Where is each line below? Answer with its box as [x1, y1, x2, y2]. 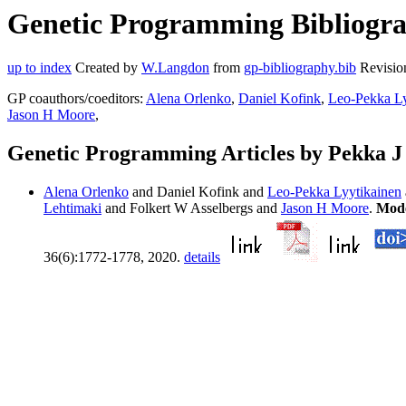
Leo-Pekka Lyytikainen [267, 184, 401, 200]
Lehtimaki [43, 200, 101, 217]
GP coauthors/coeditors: [7, 91, 146, 107]
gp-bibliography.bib [244, 60, 356, 76]
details [184, 249, 220, 266]
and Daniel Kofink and [129, 184, 267, 200]
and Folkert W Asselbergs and [101, 200, 281, 217]
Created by [72, 60, 141, 76]
